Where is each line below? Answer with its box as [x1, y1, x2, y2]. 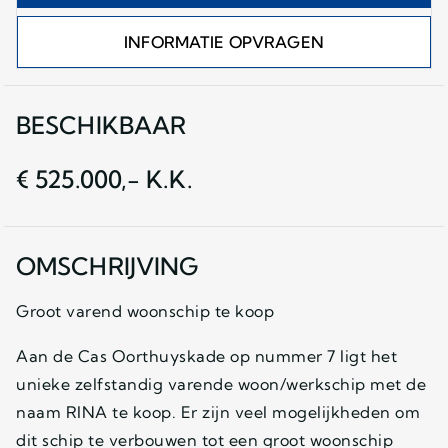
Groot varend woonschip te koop [16, 300, 274, 321]
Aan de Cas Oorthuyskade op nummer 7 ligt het [16, 345, 397, 366]
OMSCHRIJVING [16, 250, 199, 281]
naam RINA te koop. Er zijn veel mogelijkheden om [16, 401, 420, 422]
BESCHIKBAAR [16, 109, 187, 140]
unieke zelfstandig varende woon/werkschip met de [16, 373, 426, 394]
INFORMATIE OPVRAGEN [124, 31, 324, 52]
